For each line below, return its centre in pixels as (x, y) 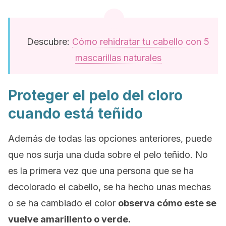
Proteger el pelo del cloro (95, 95)
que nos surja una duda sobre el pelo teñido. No (108, 155)
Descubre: (49, 42)
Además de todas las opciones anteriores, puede (110, 138)
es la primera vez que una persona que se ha (101, 171)
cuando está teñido (75, 114)
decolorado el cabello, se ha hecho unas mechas (109, 187)
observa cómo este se (167, 203)
